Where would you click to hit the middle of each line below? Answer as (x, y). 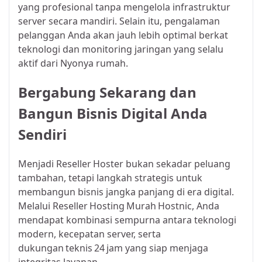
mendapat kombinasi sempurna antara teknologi (127, 220)
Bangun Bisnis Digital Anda (113, 113)
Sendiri (42, 135)
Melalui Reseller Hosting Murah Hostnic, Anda (119, 206)
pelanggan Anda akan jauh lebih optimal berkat (123, 35)
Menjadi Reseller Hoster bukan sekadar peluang (124, 164)
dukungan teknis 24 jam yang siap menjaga (113, 248)
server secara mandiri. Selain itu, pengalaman (119, 21)
